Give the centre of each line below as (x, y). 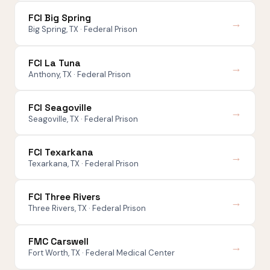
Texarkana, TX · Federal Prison (84, 163)
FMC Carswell (59, 242)
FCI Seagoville (60, 108)
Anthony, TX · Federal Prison (80, 74)
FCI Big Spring (60, 18)
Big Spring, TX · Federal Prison (83, 30)
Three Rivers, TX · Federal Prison (87, 209)
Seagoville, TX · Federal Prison (83, 119)
